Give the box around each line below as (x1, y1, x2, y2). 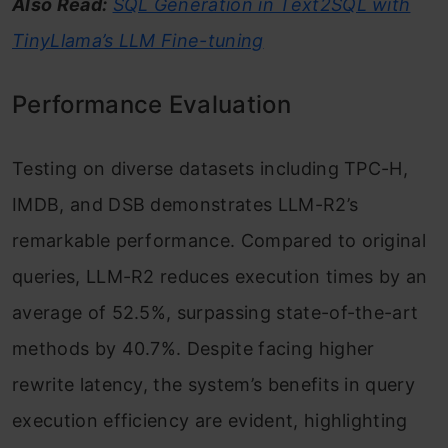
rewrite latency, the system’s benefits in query (12, 374, 416, 396)
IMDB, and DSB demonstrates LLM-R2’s (12, 194, 359, 216)
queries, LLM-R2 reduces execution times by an (12, 266, 428, 288)
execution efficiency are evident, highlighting (12, 410, 408, 432)
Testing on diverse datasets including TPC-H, (12, 158, 409, 180)
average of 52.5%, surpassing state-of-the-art (12, 302, 419, 324)
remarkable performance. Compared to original (12, 230, 427, 252)
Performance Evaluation (12, 90, 292, 120)
